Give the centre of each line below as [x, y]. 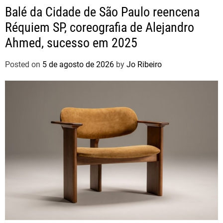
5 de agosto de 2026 [78, 65]
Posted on [24, 65]
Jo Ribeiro [144, 65]
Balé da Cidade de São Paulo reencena [102, 12]
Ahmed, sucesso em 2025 [71, 43]
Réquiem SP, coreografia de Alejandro [100, 28]
